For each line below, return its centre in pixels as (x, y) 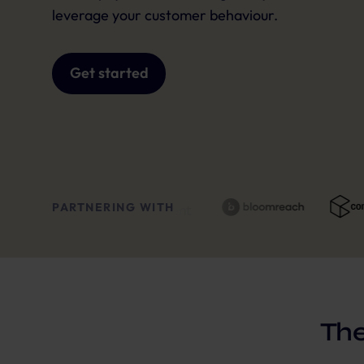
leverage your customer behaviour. (165, 15)
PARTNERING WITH (113, 207)
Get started (109, 73)
